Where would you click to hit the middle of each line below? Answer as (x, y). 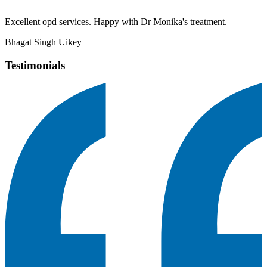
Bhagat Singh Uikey (43, 42)
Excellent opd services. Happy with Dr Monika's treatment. (116, 22)
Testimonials (35, 65)
